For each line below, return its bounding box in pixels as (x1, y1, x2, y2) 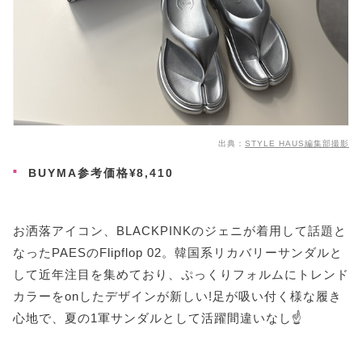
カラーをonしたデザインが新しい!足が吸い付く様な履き (13, 288, 342, 303)
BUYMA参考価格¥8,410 (23, 166, 175, 179)
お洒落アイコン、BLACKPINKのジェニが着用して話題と (13, 223, 347, 238)
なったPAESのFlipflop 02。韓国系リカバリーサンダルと (13, 245, 343, 259)
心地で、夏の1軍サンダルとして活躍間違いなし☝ (13, 310, 302, 325)
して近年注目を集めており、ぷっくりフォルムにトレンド (13, 267, 349, 281)
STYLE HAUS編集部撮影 (245, 138, 349, 148)
